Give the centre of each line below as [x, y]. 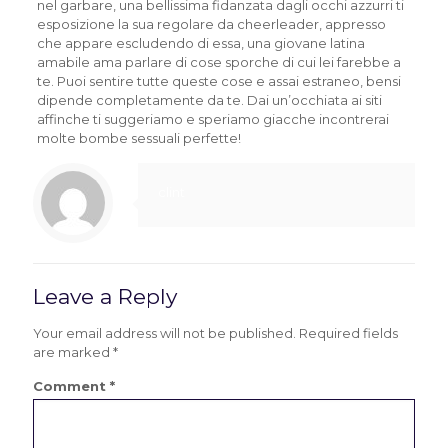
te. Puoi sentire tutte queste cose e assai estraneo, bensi [218, 81]
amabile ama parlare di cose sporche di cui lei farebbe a [218, 62]
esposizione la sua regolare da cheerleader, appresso [211, 24]
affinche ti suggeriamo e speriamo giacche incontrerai [212, 119]
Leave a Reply [105, 296]
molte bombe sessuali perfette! [138, 138]
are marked [73, 352]
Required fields [348, 333]
